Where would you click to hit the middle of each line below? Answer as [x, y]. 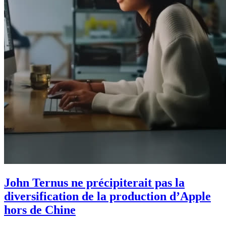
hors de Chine [40, 210]
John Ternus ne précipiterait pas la [94, 182]
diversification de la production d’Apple [107, 196]
